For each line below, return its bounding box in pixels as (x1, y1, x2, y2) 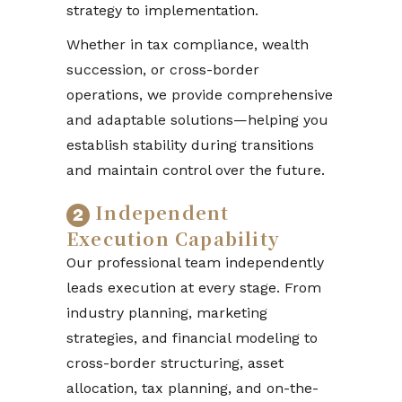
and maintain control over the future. (66, 161, 325, 179)
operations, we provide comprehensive (66, 85, 333, 103)
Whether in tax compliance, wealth (66, 35, 309, 53)
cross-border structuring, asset (66, 354, 284, 371)
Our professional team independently (66, 253, 324, 271)
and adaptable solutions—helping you (66, 110, 328, 128)
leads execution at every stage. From (66, 278, 321, 296)
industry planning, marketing (66, 303, 267, 321)
